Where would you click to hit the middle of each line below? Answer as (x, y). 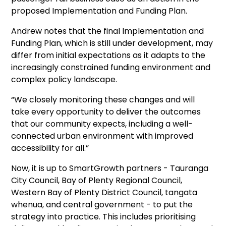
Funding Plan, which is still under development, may (112, 43)
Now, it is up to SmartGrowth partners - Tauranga (110, 168)
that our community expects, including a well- (102, 124)
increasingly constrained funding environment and (111, 67)
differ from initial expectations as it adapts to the (108, 55)
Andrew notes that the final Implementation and (108, 31)
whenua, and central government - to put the (102, 205)
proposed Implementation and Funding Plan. (99, 11)
